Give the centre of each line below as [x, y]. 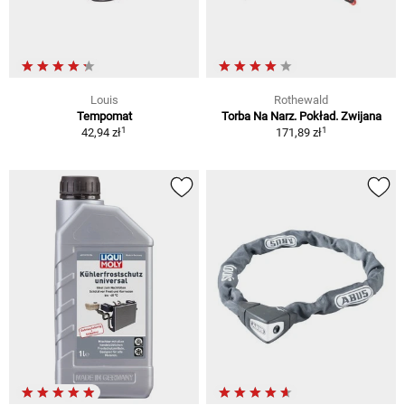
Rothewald [301, 100]
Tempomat [104, 117]
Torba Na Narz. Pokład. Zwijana [301, 117]
